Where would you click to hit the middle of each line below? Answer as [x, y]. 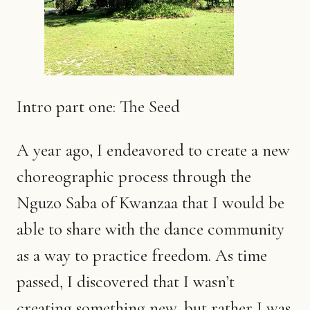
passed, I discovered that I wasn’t [126, 282]
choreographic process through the [134, 176]
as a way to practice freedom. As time [142, 255]
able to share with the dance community [151, 229]
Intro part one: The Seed [98, 107]
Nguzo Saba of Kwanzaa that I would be [151, 203]
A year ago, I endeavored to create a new [153, 150]
